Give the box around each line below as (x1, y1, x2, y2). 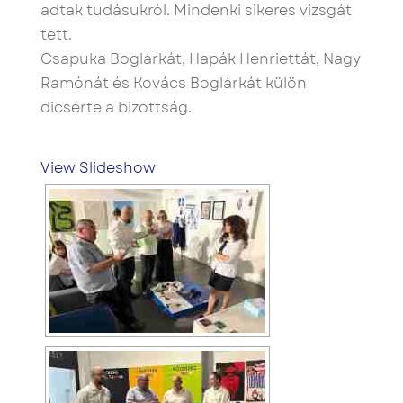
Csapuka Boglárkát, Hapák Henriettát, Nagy (40, 49, 361, 69)
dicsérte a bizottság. (40, 97, 192, 118)
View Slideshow (40, 157, 156, 178)
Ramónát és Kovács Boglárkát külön (40, 73, 307, 94)
